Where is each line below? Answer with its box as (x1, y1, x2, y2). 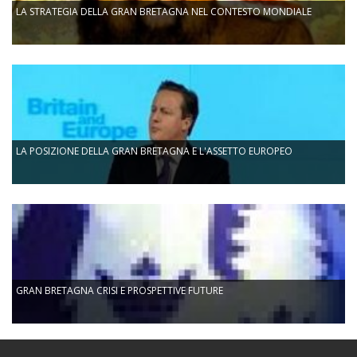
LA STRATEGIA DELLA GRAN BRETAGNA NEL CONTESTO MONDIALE (16, 5, 312, 18)
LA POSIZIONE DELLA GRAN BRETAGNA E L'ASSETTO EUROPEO (16, 144, 292, 158)
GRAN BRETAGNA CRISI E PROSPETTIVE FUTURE (16, 284, 223, 297)
